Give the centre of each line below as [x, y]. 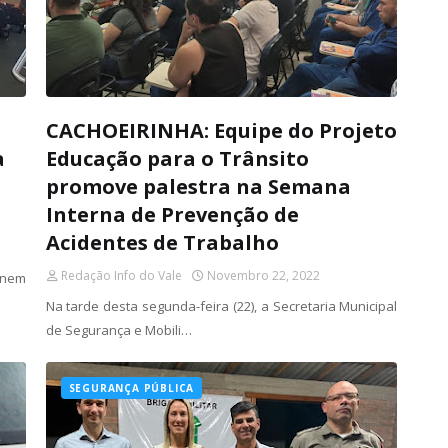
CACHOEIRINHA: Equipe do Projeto [221, 130]
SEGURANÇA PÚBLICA [131, 388]
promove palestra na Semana [198, 186]
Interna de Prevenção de [172, 214]
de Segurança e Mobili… [118, 330]
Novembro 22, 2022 [263, 275]
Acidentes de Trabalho [162, 242]
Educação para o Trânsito [177, 158]
